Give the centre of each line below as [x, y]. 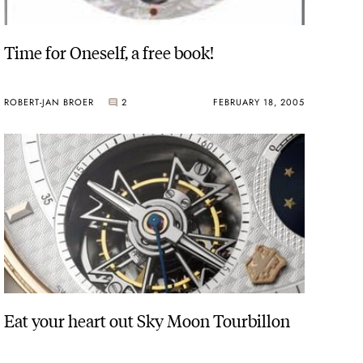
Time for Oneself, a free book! [109, 52]
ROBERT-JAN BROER [49, 102]
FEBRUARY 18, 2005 [258, 102]
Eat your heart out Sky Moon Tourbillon [147, 319]
